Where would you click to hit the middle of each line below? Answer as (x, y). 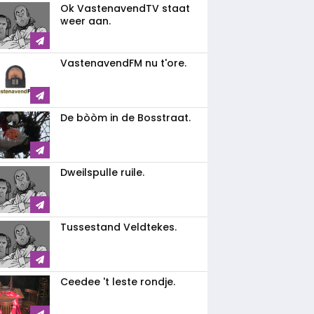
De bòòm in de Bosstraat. (125, 118)
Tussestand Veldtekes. (118, 227)
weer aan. (86, 21)
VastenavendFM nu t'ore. (123, 63)
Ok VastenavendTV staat (125, 8)
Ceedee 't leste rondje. (118, 282)
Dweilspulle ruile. (102, 172)
